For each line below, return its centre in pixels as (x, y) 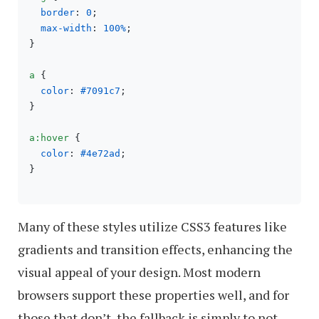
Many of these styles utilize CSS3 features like (152, 226)
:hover (52, 138)
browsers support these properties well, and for (153, 295)
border (58, 12)
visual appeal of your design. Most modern (139, 272)
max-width (66, 28)
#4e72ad (100, 153)
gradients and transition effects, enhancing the (155, 249)
